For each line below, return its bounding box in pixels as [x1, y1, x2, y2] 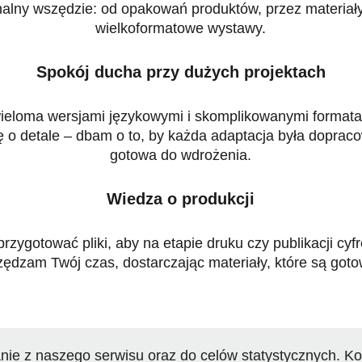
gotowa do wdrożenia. [110, 147, 252, 164]
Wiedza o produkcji [107, 190, 255, 208]
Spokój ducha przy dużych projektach [36, 63, 326, 82]
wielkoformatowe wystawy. [95, 20, 267, 37]
